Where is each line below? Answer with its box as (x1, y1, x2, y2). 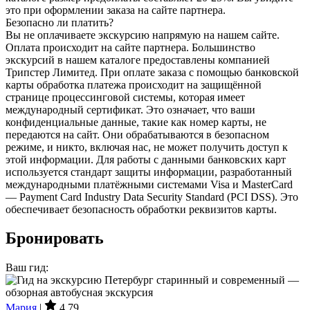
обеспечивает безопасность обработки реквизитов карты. (6, 203, 277, 215)
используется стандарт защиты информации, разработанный (6, 165, 292, 178)
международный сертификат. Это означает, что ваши (6, 103, 255, 116)
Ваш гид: (6, 262, 48, 274)
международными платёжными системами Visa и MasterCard (6, 178, 293, 190)
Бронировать (6, 229, 104, 248)
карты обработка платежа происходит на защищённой (6, 78, 262, 91)
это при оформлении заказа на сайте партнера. (6, 3, 226, 16)
